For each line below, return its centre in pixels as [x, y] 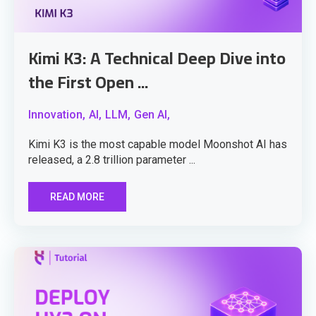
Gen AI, [152, 115]
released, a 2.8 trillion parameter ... [112, 160]
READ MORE [77, 197]
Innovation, [57, 115]
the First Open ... [88, 83]
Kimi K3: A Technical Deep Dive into [157, 59]
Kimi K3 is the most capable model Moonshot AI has [158, 145]
